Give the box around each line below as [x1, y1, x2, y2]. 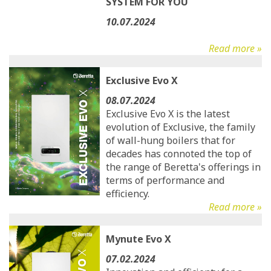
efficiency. [106, 187, 149, 200]
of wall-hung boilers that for [106, 134, 235, 147]
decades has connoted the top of [106, 147, 252, 160]
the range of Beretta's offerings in [106, 160, 261, 174]
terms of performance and [106, 174, 224, 187]
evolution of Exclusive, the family [106, 120, 255, 134]
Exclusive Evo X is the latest [106, 107, 230, 120]
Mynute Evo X [106, 232, 171, 246]
